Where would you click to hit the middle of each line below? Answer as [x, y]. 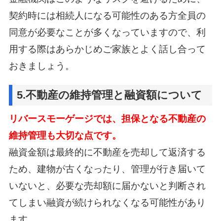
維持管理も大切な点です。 [65, 135]
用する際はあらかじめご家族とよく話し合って [107, 49]
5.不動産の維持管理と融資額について [110, 95]
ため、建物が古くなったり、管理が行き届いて [107, 169]
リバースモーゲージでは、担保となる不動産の [107, 118]
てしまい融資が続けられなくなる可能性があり [107, 202]
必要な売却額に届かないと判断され [130, 185]
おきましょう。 [41, 66]
